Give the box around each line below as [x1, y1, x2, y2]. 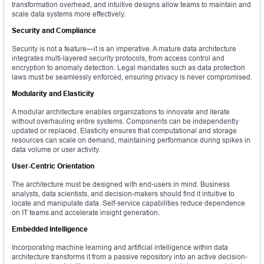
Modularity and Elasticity [12, 89, 94, 98]
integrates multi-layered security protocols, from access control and [12, 54, 225, 63]
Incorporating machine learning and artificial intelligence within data [12, 243, 228, 252]
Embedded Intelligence [12, 225, 88, 234]
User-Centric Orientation [12, 161, 94, 171]
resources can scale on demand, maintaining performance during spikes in [12, 136, 250, 145]
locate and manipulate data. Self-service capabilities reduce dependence [12, 199, 245, 208]
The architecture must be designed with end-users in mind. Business [12, 180, 230, 189]
